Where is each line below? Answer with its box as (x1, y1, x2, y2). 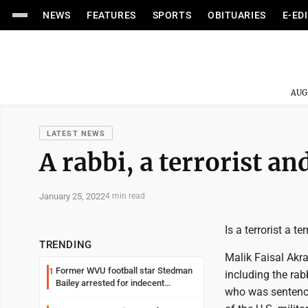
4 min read (105, 191, 145, 201)
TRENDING (39, 239, 92, 251)
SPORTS (152, 10, 192, 21)
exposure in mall (56, 290, 120, 300)
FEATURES (87, 10, 136, 21)
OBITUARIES (208, 10, 266, 21)
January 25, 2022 (39, 190, 105, 201)
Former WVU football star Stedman (56, 265, 192, 276)
